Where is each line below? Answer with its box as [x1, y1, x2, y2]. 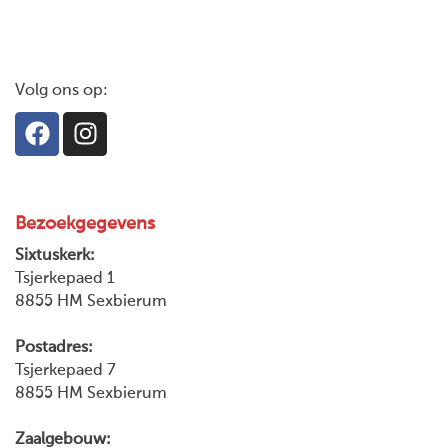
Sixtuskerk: [15, 246, 95, 264]
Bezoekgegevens [15, 214, 155, 233]
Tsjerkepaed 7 [15, 361, 115, 379]
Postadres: [15, 338, 97, 356]
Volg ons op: [15, 81, 108, 99]
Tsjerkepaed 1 [15, 269, 115, 287]
